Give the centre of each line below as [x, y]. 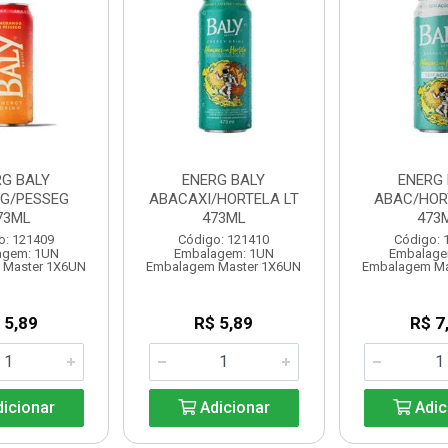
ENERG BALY [224, 180]
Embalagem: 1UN [223, 253]
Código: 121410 [224, 239]
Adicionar [232, 407]
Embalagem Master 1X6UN [224, 266]
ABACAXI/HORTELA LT [223, 199]
